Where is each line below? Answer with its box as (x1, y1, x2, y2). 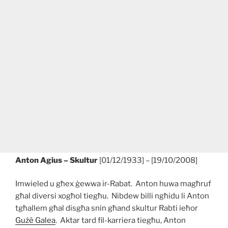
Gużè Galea (15, 216, 55, 225)
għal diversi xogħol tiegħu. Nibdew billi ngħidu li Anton (15, 191, 209, 201)
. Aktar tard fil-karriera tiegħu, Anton (55, 216, 186, 225)
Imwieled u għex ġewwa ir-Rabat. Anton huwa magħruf (15, 179, 213, 189)
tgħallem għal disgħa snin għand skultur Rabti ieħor (15, 204, 198, 213)
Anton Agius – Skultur (15, 155, 98, 165)
